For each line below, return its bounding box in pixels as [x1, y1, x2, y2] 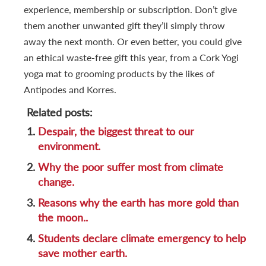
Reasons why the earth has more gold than [38, 196, 239, 210]
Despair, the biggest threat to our [38, 125, 194, 138]
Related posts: [27, 106, 93, 119]
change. [38, 175, 74, 189]
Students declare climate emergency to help [38, 232, 246, 245]
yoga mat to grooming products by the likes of [24, 68, 215, 80]
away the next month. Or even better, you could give [24, 36, 242, 47]
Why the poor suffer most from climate [38, 160, 223, 174]
